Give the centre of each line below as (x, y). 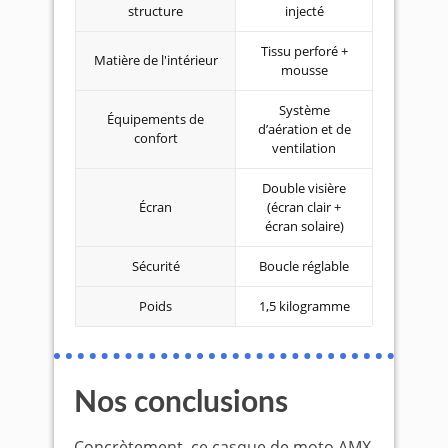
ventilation (304, 148)
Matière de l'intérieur (155, 60)
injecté (304, 11)
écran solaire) (304, 226)
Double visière (304, 188)
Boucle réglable (304, 266)
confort (155, 138)
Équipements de (155, 119)
